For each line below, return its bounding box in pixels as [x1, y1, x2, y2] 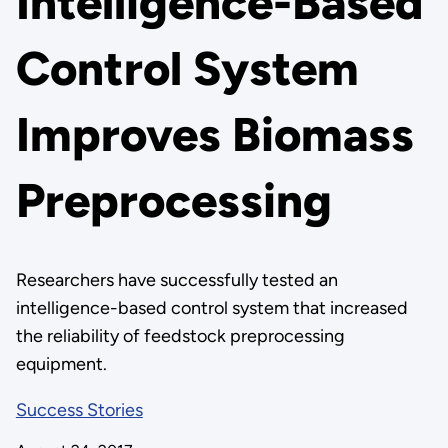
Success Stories [15, 399, 143, 421]
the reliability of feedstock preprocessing [15, 325, 345, 347]
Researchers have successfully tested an [15, 269, 338, 291]
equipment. [15, 353, 107, 375]
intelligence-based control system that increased [15, 297, 408, 319]
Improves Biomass [15, 106, 414, 164]
